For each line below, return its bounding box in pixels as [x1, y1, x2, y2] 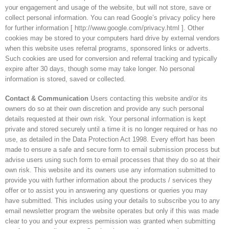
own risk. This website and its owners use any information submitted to [5, 166, 216, 174]
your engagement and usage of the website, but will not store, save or [5, 3, 212, 11]
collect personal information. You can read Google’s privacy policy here [5, 13, 216, 21]
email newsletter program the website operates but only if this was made [5, 207, 219, 215]
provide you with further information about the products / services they [5, 176, 213, 185]
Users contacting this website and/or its [88, 95, 208, 103]
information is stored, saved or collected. [5, 75, 126, 83]
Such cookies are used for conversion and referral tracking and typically [5, 54, 218, 62]
